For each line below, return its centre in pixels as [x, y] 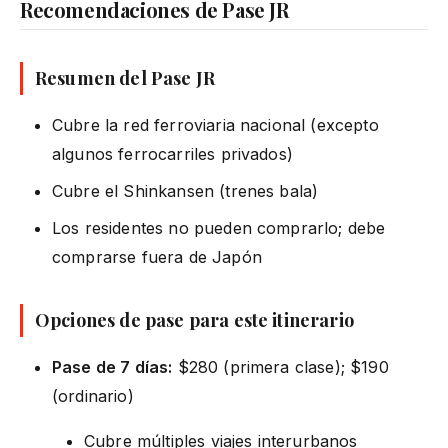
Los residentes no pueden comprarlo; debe [219, 227]
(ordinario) [93, 395]
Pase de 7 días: [112, 366]
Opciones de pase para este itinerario [194, 319]
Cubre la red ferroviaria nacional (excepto [215, 124]
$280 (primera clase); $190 [280, 366]
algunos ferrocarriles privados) [172, 153]
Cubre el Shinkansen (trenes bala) [185, 190]
